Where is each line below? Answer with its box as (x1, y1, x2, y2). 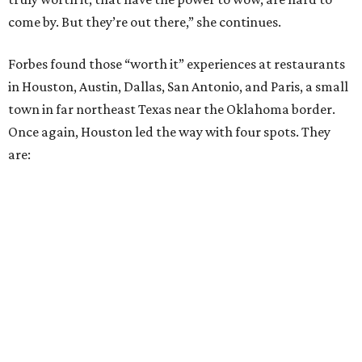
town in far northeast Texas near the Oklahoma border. (8, 101, 335, 118)
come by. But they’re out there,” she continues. (8, 14, 281, 31)
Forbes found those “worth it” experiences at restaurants (8, 56, 345, 73)
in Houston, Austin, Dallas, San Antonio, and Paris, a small (8, 78, 348, 95)
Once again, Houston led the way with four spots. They (8, 124, 330, 141)
